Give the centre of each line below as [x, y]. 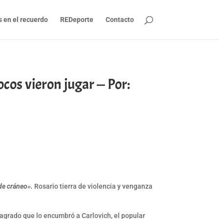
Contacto [120, 20]
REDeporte [77, 20]
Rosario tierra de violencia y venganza [93, 186]
